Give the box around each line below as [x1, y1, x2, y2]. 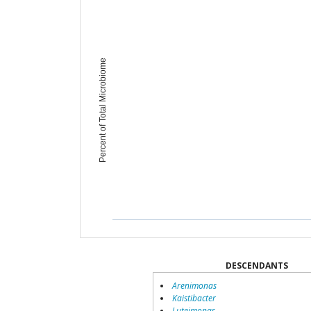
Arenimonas [172, 280, 217, 292]
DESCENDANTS [226, 260, 288, 271]
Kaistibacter [172, 292, 216, 304]
